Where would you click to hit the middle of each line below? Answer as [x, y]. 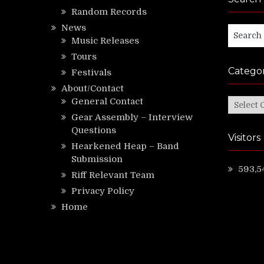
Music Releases [105, 41]
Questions [94, 131]
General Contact [107, 102]
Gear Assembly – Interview [132, 118]
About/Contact [93, 89]
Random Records [109, 12]
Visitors [244, 138]
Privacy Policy [103, 191]
